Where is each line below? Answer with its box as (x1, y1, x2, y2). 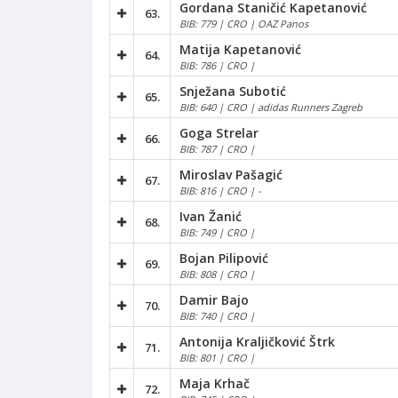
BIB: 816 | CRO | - (179, 183, 261, 197)
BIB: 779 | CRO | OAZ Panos (179, 16, 308, 30)
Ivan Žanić (179, 207, 242, 225)
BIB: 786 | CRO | (179, 58, 255, 72)
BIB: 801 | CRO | (179, 350, 255, 364)
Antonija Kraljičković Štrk (179, 332, 335, 350)
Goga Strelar (179, 123, 259, 141)
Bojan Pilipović (179, 249, 268, 267)
